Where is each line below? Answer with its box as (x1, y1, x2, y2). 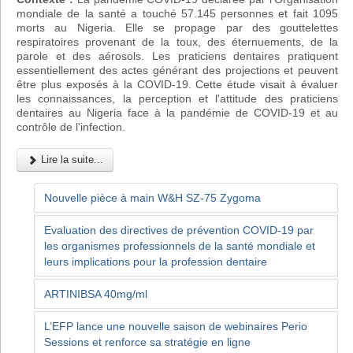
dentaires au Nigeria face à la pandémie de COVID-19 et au (17, 106, 338, 119)
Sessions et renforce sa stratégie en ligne (44, 336, 251, 349)
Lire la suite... (38, 153, 103, 165)
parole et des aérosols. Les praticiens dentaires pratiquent (17, 49, 338, 62)
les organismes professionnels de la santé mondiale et (44, 239, 316, 252)
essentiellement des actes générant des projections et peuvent (17, 63, 338, 76)
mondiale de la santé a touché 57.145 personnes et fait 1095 (17, 6, 338, 20)
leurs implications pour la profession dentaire (44, 255, 271, 268)
